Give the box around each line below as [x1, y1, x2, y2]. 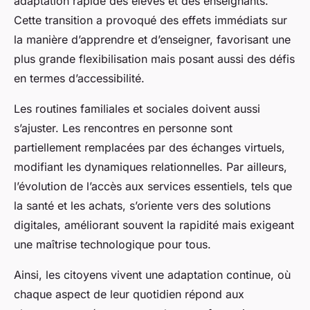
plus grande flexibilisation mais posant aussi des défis [14, 52, 295, 66]
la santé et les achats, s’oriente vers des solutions [14, 199, 271, 213]
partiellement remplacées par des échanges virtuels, [14, 140, 285, 155]
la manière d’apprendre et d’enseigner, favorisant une [14, 33, 291, 47]
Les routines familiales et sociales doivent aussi [14, 102, 260, 116]
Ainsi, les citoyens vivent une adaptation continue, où [14, 268, 291, 282]
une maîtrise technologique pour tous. [14, 237, 211, 252]
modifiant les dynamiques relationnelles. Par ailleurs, [14, 160, 287, 174]
